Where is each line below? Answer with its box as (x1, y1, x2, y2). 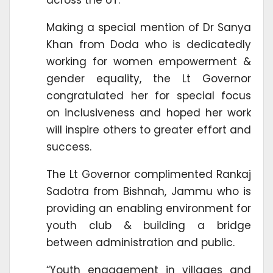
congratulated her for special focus (46, 88, 251, 103)
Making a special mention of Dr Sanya (46, 19, 251, 35)
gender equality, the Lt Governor (46, 71, 251, 86)
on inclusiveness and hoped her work (46, 105, 251, 120)
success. (46, 139, 91, 154)
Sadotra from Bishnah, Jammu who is (46, 183, 251, 199)
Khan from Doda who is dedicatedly (46, 37, 251, 52)
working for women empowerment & (46, 54, 251, 69)
